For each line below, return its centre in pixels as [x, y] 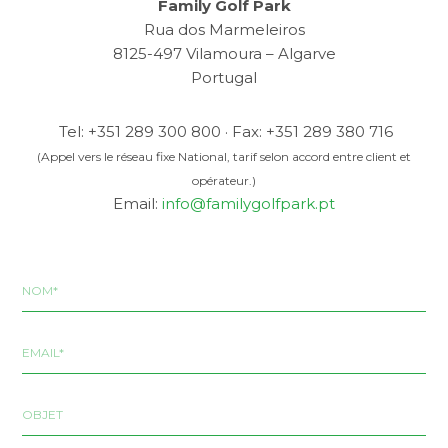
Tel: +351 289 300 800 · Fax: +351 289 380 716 [224, 132]
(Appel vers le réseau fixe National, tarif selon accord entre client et [224, 157]
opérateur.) [224, 181]
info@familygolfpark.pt [248, 204]
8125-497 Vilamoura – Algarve [224, 54]
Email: [137, 204]
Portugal [224, 78]
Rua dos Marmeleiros [224, 30]
